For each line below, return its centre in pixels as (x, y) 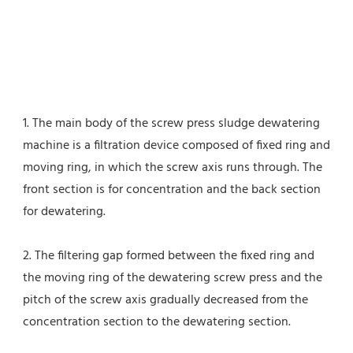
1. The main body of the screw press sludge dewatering (171, 124)
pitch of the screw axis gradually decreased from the (165, 301)
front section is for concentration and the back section (172, 190)
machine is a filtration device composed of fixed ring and (176, 146)
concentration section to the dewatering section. (157, 323)
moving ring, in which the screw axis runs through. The (173, 168)
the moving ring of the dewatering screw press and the (173, 279)
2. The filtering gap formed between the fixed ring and (169, 256)
